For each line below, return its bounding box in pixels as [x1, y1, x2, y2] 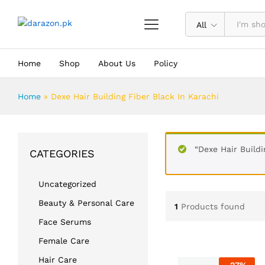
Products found [180, 201, 245, 211]
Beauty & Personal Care [38, 198, 134, 208]
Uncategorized [38, 179, 96, 189]
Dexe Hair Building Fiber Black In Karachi [51, 92, 219, 101]
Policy [154, 59, 177, 68]
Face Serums [38, 217, 91, 227]
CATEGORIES [30, 147, 95, 160]
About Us [98, 59, 135, 68]
